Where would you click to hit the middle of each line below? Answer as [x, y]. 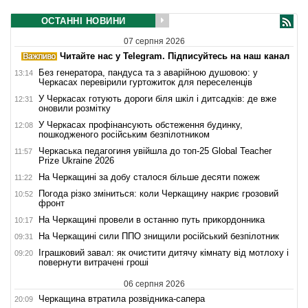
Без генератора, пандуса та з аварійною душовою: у [148, 72]
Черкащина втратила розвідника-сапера [122, 298]
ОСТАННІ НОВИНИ [83, 21]
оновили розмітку [75, 108]
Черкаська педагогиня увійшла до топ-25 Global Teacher [155, 151]
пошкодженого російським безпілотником [124, 134]
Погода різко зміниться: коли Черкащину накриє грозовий [158, 193]
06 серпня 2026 [154, 284]
